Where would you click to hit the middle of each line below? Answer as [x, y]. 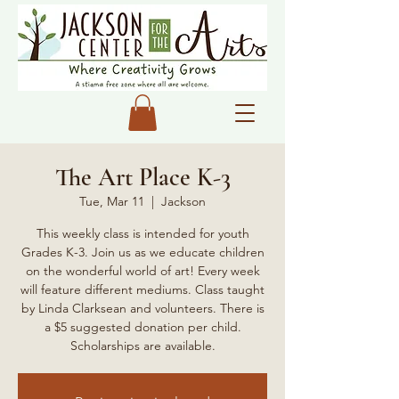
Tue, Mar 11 [112, 201]
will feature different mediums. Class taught [142, 289]
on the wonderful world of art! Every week [142, 270]
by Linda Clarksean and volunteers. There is [142, 308]
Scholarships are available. [142, 345]
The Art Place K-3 [142, 177]
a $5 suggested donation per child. [142, 326]
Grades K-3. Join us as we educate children [142, 252]
